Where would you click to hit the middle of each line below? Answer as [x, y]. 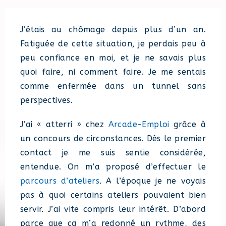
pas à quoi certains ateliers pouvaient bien [113, 195]
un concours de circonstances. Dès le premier [113, 139]
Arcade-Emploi [139, 125]
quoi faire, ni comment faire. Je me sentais [113, 72]
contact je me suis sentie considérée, [113, 153]
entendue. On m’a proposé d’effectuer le [113, 167]
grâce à [187, 125]
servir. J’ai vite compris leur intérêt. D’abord [113, 209]
